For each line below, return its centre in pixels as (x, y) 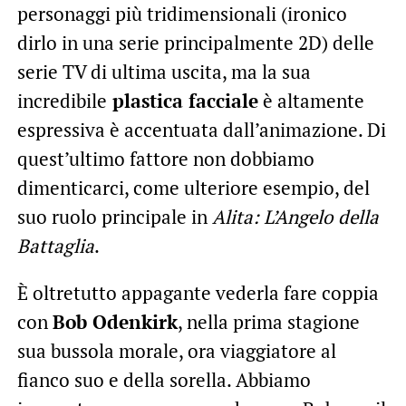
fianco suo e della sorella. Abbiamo (164, 379)
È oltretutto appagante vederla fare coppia (198, 292)
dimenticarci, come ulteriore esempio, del (193, 187)
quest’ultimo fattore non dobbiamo (165, 158)
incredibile (62, 100)
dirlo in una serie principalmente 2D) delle (195, 42)
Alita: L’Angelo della (295, 216)
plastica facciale (182, 100)
